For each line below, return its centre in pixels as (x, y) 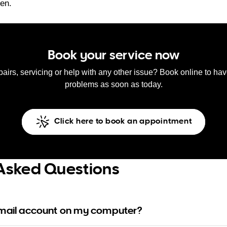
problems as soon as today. (113, 84)
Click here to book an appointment (122, 121)
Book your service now (113, 54)
